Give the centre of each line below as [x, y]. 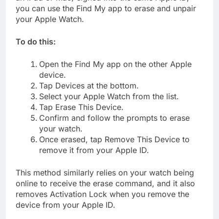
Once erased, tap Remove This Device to [114, 139]
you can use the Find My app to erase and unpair [106, 8]
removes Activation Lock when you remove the [102, 194]
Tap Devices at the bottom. [89, 85]
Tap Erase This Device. [81, 107]
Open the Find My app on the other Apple [115, 64]
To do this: [36, 41]
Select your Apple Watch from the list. [109, 96]
